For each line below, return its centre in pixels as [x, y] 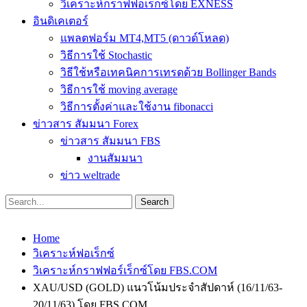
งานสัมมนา [115, 158]
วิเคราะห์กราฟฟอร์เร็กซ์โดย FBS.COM [125, 270]
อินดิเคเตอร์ [61, 21]
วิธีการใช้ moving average [119, 89]
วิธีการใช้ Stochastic [106, 55]
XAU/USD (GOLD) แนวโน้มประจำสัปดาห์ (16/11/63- [158, 287]
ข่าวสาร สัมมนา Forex [86, 124]
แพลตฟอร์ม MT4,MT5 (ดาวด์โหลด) [145, 38]
